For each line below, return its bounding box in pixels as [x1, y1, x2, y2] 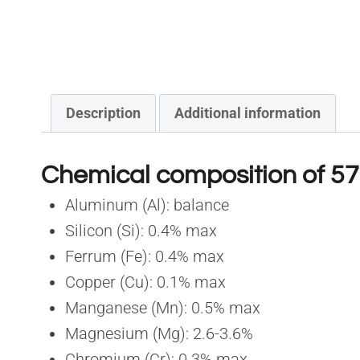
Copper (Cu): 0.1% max [65, 272, 226, 292]
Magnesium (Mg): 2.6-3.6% [65, 323, 253, 343]
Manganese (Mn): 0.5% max [65, 297, 260, 317]
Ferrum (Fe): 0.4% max [65, 246, 224, 266]
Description [66, 104, 141, 122]
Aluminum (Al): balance [65, 194, 229, 215]
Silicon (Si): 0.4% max [65, 220, 217, 240]
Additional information [174, 104, 321, 122]
